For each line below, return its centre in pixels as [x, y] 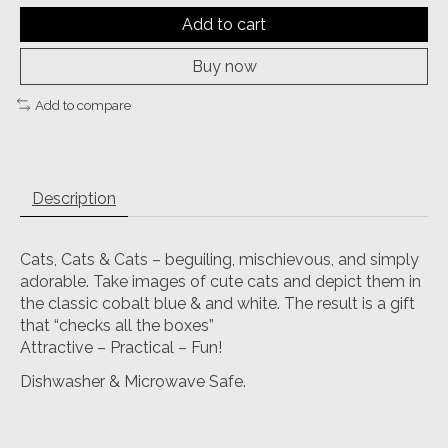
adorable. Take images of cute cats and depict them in [220, 282]
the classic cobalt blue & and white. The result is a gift [217, 304]
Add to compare [82, 104]
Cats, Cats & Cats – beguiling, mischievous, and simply [219, 260]
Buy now [224, 66]
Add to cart [224, 24]
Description [74, 199]
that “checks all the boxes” [117, 326]
